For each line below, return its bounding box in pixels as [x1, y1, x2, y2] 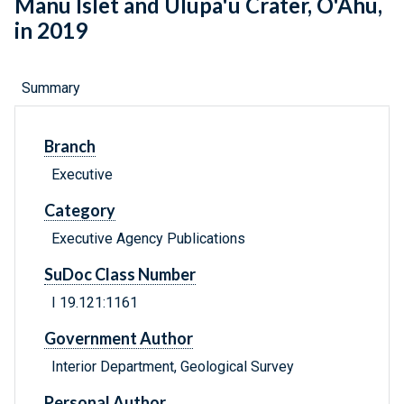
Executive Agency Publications [51, 230, 245, 248]
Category [44, 200, 115, 221]
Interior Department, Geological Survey [51, 358, 294, 376]
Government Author [44, 328, 193, 349]
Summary [22, 79, 80, 97]
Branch [44, 136, 96, 157]
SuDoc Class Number [44, 264, 196, 285]
